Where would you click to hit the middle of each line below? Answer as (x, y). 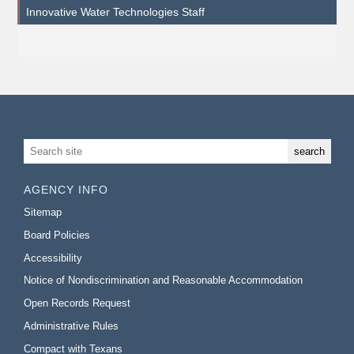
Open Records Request (77, 303)
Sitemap (43, 212)
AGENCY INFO (66, 190)
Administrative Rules (72, 326)
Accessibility (53, 258)
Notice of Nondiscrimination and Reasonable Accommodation (164, 281)
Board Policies (57, 235)
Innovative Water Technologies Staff (115, 11)
